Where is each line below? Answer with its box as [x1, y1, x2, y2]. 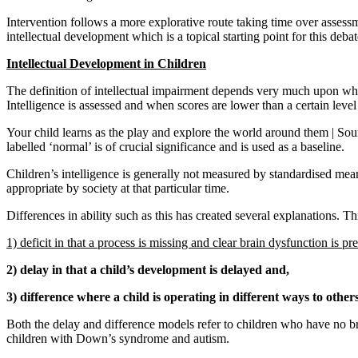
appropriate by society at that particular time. [6, 181, 229, 195]
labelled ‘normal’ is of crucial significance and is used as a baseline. [6, 139, 344, 153]
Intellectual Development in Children [6, 56, 206, 70]
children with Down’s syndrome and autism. [6, 331, 229, 345]
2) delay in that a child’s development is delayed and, [6, 262, 289, 276]
